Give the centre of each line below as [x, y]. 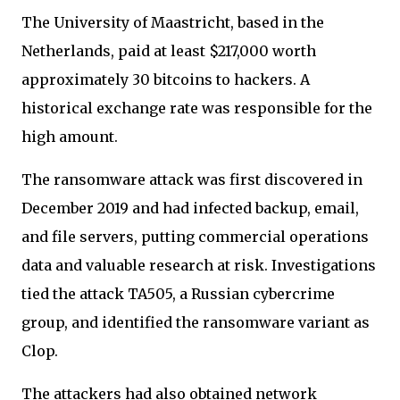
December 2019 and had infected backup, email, [190, 208]
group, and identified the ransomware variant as [196, 322]
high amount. [71, 136]
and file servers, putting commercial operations [195, 236]
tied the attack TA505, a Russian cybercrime [178, 293]
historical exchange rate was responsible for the [197, 108]
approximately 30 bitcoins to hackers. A [166, 79]
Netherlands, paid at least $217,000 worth [169, 50]
